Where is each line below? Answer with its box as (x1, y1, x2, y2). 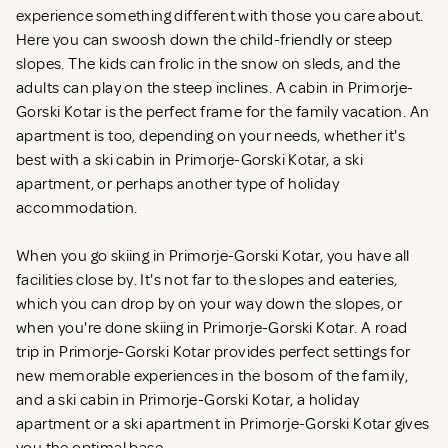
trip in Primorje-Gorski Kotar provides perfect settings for (16, 342, 411, 363)
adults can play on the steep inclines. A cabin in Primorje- (16, 78, 414, 99)
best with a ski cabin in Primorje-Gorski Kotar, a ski (16, 150, 364, 171)
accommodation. (16, 198, 141, 219)
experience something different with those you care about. (16, 6, 424, 27)
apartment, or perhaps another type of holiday (16, 174, 339, 195)
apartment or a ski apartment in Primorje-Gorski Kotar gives (16, 414, 430, 435)
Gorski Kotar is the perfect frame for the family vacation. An (16, 102, 430, 123)
